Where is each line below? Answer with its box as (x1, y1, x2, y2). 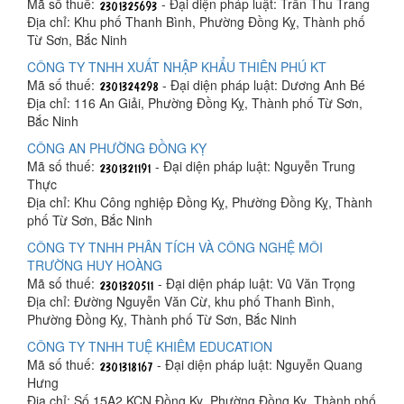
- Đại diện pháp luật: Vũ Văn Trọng (154, 273, 355, 292)
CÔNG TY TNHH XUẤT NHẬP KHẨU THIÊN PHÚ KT (27, 57, 326, 76)
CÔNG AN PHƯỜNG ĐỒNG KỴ (27, 138, 207, 157)
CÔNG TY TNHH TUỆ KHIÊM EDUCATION (27, 336, 272, 355)
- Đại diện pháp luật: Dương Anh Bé (159, 75, 365, 94)
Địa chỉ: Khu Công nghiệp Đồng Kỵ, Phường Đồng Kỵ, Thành (27, 192, 372, 211)
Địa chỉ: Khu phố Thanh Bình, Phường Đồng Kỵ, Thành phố (27, 12, 365, 31)
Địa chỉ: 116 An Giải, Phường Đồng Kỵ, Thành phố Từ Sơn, (27, 93, 363, 112)
